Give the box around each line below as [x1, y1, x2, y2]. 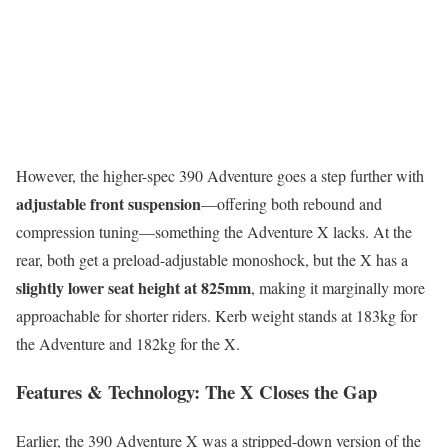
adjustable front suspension [16, 191, 201, 215]
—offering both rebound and [201, 192, 382, 214]
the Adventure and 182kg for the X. [16, 332, 240, 354]
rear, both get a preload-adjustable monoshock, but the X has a [16, 248, 408, 270]
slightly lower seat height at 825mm [16, 275, 251, 299]
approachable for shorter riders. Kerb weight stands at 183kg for [16, 304, 417, 326]
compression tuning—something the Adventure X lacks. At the [16, 220, 412, 242]
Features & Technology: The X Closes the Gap [16, 378, 377, 406]
